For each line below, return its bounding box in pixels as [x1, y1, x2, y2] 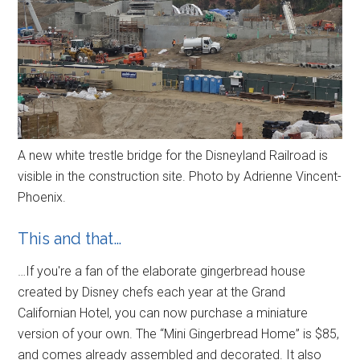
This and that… [18, 229, 122, 249]
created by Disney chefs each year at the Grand [18, 284, 286, 301]
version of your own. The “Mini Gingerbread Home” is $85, [18, 326, 340, 342]
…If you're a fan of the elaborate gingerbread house [18, 264, 306, 280]
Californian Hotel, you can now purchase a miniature [18, 305, 309, 321]
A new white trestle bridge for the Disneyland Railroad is [18, 148, 329, 164]
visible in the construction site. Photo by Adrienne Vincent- [18, 169, 342, 185]
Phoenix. [18, 190, 67, 206]
